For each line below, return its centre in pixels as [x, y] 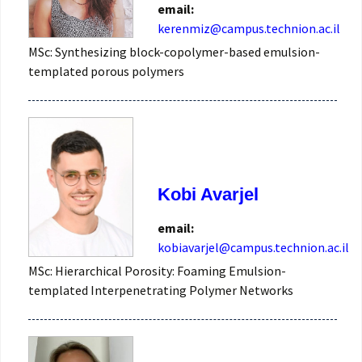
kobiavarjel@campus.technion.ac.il [253, 248]
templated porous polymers [106, 72]
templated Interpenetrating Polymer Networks [161, 290]
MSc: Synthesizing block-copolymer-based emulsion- [174, 52]
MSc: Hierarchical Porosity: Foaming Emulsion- [157, 271]
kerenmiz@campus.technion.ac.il [249, 29]
